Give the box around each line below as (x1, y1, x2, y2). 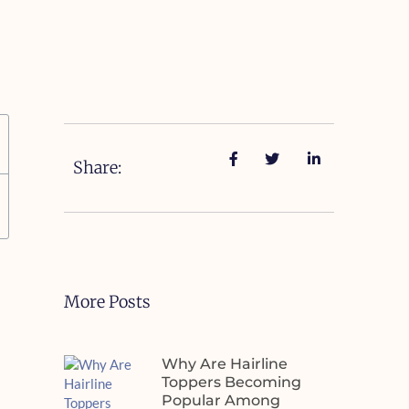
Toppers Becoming (161, 373, 301, 391)
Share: (72, 157, 121, 178)
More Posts (63, 291, 151, 312)
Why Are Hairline (161, 355, 288, 372)
